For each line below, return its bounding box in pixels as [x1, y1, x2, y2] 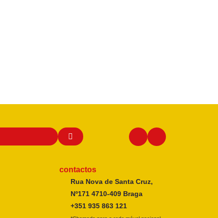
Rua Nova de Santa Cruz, [70, 178, 153, 186]
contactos [59, 165, 96, 174]
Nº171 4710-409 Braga [70, 190, 143, 198]
